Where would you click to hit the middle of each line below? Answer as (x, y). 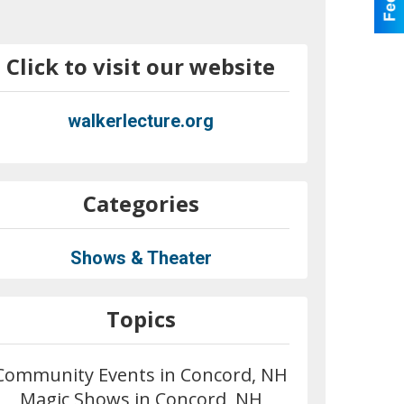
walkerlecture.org (141, 120)
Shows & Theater (141, 257)
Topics (141, 318)
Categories (141, 203)
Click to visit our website (141, 66)
